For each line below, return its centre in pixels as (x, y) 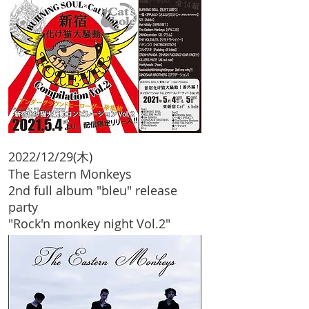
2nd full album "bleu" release (93, 190)
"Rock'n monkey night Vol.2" (89, 223)
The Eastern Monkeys (70, 174)
